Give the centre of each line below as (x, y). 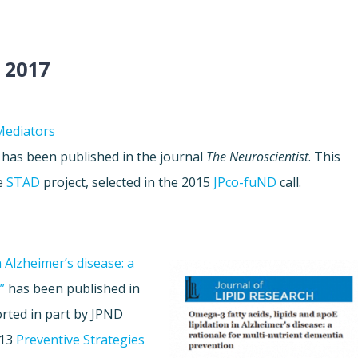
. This (325, 157)
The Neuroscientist (258, 157)
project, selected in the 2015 (127, 183)
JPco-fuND (245, 183)
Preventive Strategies (81, 340)
